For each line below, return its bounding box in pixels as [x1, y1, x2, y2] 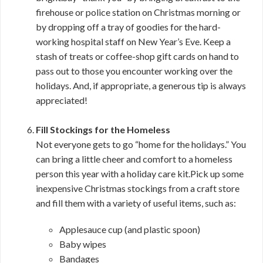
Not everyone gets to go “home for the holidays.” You [36, 139, 246, 150]
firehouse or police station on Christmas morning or [36, 6, 241, 18]
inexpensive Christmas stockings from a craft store [36, 183, 240, 194]
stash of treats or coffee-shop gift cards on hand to [36, 50, 239, 62]
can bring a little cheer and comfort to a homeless [36, 153, 232, 164]
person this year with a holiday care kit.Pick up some [36, 168, 244, 179]
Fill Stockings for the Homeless [36, 124, 170, 135]
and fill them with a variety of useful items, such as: [36, 197, 236, 208]
